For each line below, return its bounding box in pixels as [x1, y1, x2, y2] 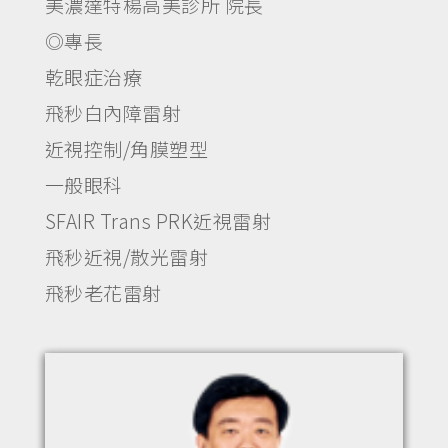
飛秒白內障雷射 [44, 98, 182, 126]
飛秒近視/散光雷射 [44, 242, 209, 270]
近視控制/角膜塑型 [44, 134, 209, 162]
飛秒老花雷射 [44, 278, 162, 306]
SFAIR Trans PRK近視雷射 [44, 206, 272, 234]
